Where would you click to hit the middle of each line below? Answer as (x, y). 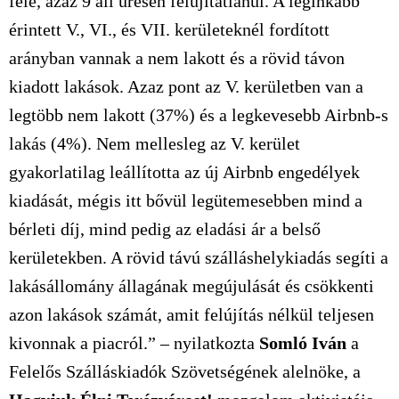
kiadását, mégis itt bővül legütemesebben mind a (186, 200)
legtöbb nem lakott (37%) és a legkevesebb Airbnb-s (199, 115)
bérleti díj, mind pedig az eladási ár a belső (165, 229)
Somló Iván (303, 343)
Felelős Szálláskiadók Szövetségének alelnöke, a (185, 371)
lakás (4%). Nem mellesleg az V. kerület (155, 143)
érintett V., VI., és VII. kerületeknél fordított (169, 29)
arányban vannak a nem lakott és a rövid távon (177, 58)
